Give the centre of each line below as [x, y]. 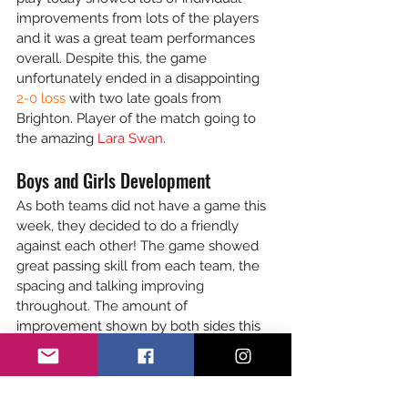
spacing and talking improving [112, 286]
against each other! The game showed [139, 246]
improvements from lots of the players [139, 18]
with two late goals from [147, 98]
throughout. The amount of [104, 306]
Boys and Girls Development [114, 180]
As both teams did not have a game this [143, 206]
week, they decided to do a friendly [129, 226]
